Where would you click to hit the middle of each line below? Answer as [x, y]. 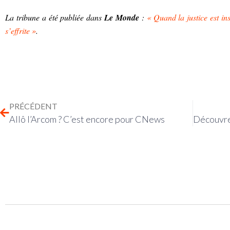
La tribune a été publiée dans [55, 17]
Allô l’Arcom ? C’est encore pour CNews [87, 119]
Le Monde [122, 18]
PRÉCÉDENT [33, 106]
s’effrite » [21, 31]
